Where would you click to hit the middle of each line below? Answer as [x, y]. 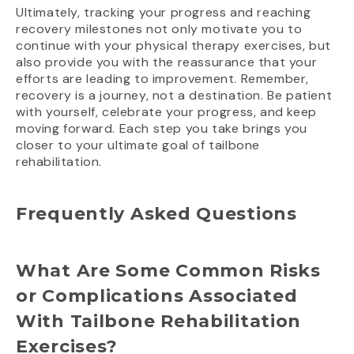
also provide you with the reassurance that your [167, 62]
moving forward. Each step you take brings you [162, 129]
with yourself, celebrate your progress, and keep [166, 112]
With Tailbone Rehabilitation [159, 322]
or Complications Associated [157, 296]
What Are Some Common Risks [168, 271]
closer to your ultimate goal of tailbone [138, 145]
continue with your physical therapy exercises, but [174, 46]
